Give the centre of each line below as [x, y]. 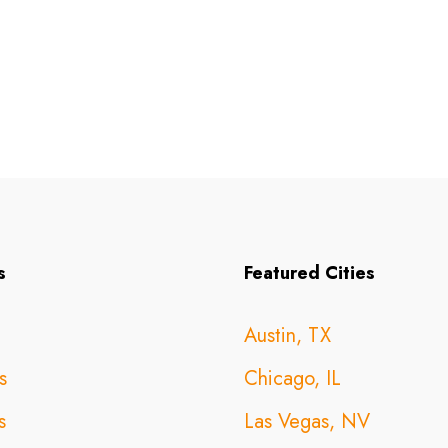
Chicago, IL [292, 378]
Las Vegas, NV [307, 421]
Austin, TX [287, 335]
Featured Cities [309, 273]
